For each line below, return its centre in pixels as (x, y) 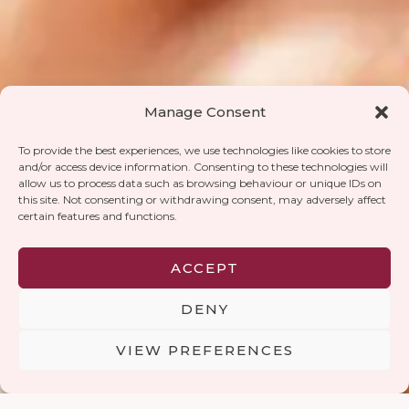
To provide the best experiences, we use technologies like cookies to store (204, 150)
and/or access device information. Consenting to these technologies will (203, 167)
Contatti (60, 349)
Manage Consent (204, 112)
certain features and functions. (98, 216)
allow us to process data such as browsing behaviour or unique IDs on (200, 183)
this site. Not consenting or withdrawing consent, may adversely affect (202, 199)
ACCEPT (204, 267)
